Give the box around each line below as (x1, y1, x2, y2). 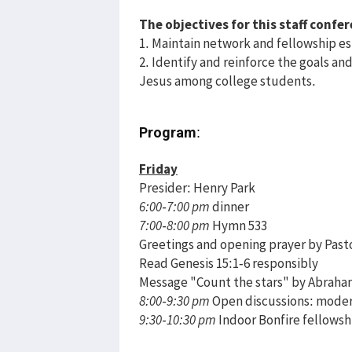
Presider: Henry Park (139, 178, 255, 196)
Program (139, 123, 196, 141)
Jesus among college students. (139, 71, 316, 90)
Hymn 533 (210, 216, 267, 234)
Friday (139, 159, 178, 178)
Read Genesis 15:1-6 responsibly (139, 254, 318, 272)
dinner (210, 197, 249, 215)
